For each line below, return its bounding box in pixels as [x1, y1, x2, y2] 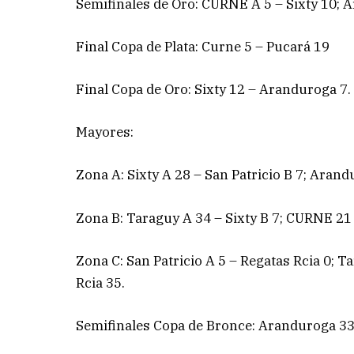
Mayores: [76, 123, 134, 141]
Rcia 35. [76, 273, 126, 292]
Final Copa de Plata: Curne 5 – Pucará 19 [76, 37, 330, 55]
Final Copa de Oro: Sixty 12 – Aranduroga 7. [76, 81, 352, 99]
